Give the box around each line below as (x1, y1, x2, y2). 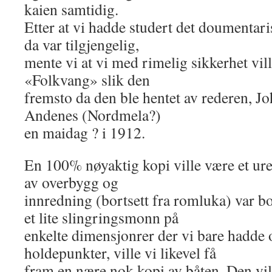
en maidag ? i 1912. (24, 122, 145, 143)
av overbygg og (24, 172, 118, 192)
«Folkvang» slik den (24, 69, 150, 90)
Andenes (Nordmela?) (24, 104, 161, 125)
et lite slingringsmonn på (24, 207, 178, 228)
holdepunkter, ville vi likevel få (24, 242, 216, 263)
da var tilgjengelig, (24, 34, 139, 55)
